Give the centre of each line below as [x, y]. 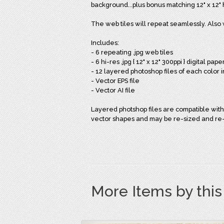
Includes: [105, 43]
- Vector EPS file [115, 81]
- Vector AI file [113, 90]
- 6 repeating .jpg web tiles [132, 52]
